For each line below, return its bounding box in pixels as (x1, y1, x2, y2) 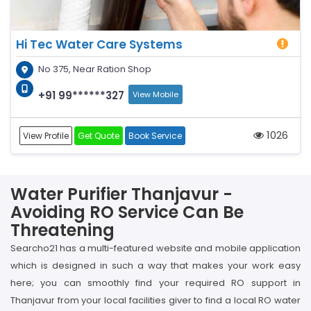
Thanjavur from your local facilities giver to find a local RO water (10, 294, 301, 307)
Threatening (10, 219, 115, 242)
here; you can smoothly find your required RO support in (10, 276, 301, 289)
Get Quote (78, 130, 119, 142)
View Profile (23, 130, 69, 142)
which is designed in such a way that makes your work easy (10, 259, 301, 272)
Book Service (128, 130, 182, 142)
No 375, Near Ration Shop (38, 62, 151, 76)
